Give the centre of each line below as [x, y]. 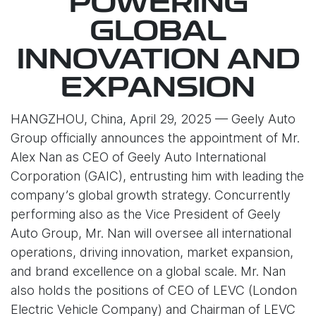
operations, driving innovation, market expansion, [152, 252]
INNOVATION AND [158, 61]
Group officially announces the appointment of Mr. [155, 138]
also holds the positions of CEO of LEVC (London [154, 290]
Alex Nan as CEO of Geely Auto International [138, 157]
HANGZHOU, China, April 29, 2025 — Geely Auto [153, 119]
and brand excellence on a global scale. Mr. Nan [148, 271]
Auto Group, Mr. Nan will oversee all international [151, 233]
